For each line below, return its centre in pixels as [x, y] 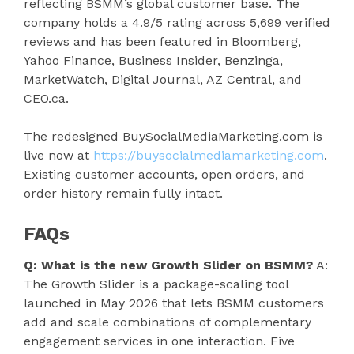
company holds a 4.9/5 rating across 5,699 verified [177, 22]
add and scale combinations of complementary [168, 322]
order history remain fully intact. [123, 193]
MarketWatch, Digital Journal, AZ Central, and [163, 79]
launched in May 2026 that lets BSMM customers [174, 303]
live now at [56, 155]
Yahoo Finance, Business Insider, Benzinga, [153, 60]
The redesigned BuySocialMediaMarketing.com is [173, 136]
